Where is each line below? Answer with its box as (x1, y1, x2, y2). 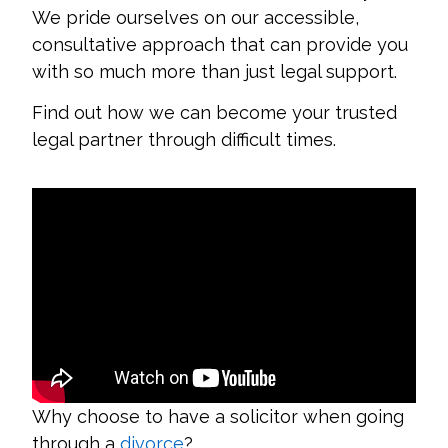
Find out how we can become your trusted (32, 102, 398, 124)
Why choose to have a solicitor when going (32, 406, 405, 428)
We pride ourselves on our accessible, (32, 6, 360, 28)
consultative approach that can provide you (32, 33, 409, 55)
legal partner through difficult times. (32, 129, 337, 151)
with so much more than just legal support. (32, 60, 398, 82)
